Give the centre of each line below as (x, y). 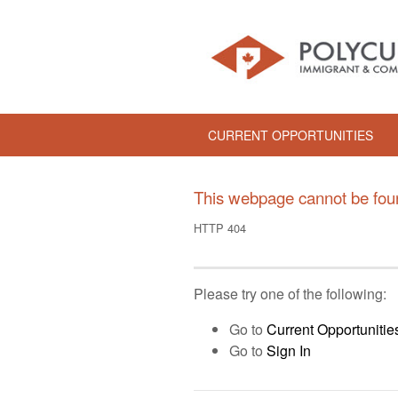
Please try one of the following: (290, 294)
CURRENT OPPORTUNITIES (291, 135)
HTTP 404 (220, 228)
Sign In (289, 350)
